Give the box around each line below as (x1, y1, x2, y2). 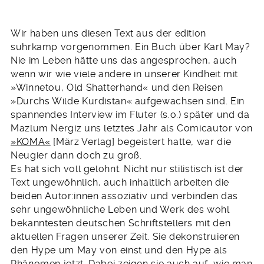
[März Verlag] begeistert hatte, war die (50, 136, 232, 147)
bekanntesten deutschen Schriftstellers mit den (11, 217, 231, 229)
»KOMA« (11, 136, 51, 147)
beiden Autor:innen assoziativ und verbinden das (11, 190, 238, 202)
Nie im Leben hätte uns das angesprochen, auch (11, 54, 237, 66)
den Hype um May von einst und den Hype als (11, 244, 227, 256)
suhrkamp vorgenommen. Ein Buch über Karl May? (11, 41, 250, 52)
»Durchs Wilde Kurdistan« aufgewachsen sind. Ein (11, 95, 245, 107)
